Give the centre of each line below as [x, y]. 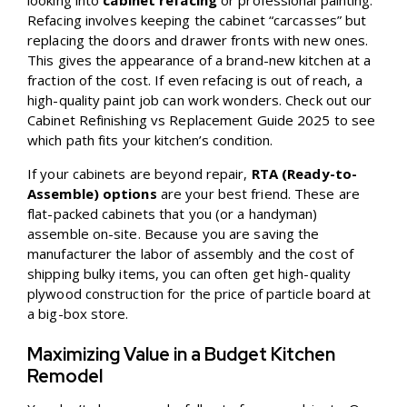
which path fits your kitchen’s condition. [150, 140]
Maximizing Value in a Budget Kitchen [181, 355]
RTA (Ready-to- [304, 174]
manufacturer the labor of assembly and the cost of [191, 254]
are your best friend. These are [258, 194]
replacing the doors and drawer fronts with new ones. [198, 40]
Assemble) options [92, 194]
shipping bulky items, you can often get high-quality [189, 274]
